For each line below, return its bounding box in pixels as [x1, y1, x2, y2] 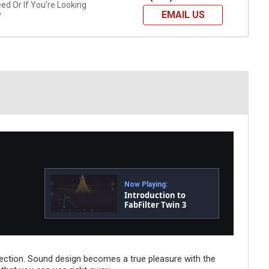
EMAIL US [161, 9, 205, 21]
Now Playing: [124, 180, 168, 189]
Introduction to [124, 189, 186, 201]
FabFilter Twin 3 [124, 199, 187, 210]
